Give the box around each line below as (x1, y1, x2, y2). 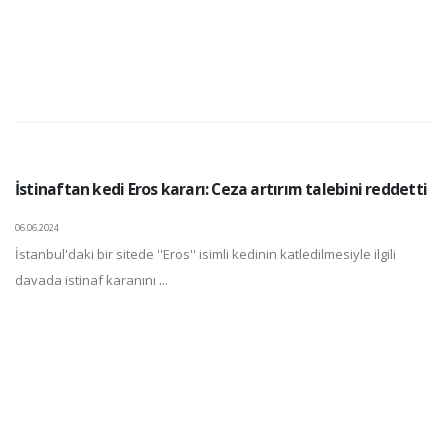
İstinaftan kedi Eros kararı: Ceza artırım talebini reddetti (15, 178, 427, 200)
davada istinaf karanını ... (15, 271, 168, 289)
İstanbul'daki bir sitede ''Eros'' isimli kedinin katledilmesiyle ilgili (15, 245, 396, 263)
